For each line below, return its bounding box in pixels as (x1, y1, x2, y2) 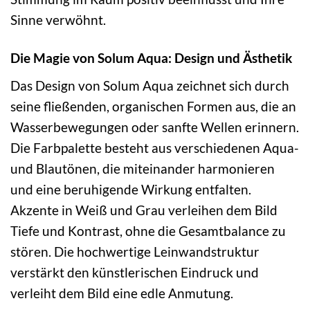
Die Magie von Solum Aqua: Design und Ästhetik (10, 49, 292, 66)
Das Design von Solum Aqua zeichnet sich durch (10, 77, 289, 93)
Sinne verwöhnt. (10, 12, 106, 28)
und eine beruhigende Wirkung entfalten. (10, 181, 251, 197)
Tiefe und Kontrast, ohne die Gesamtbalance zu (10, 222, 286, 239)
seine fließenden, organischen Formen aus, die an (10, 98, 296, 114)
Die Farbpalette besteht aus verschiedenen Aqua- (10, 139, 299, 156)
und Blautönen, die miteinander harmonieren (10, 160, 275, 176)
